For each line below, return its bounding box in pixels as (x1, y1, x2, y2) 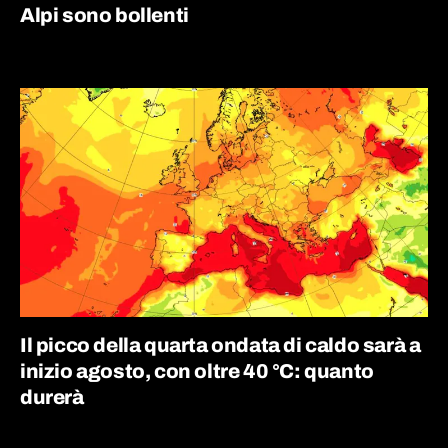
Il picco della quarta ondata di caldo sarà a (20, 334, 421, 356)
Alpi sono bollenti (20, 3, 189, 26)
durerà (20, 386, 84, 408)
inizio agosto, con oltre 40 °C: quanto (20, 360, 374, 382)
